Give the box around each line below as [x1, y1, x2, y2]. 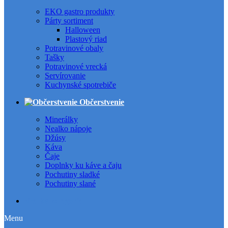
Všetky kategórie [24, 196, 82, 205]
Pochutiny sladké [45, 170, 100, 179]
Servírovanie [45, 71, 85, 80]
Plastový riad [65, 35, 107, 43]
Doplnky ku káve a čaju [45, 161, 122, 169]
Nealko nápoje [45, 124, 92, 133]
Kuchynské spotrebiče [45, 80, 116, 89]
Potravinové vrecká [45, 62, 107, 71]
